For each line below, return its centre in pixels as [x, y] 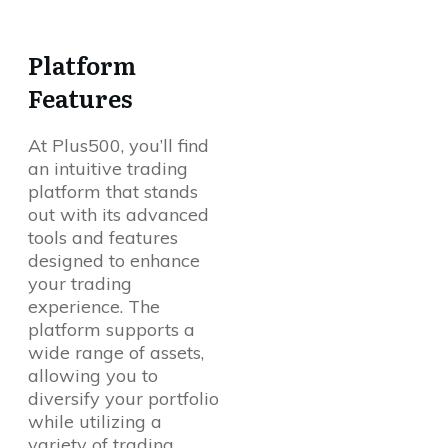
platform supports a [111, 330]
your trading [80, 284]
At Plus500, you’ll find [118, 146]
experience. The [94, 307]
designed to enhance [114, 261]
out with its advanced [118, 215]
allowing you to [93, 376]
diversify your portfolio [123, 399]
